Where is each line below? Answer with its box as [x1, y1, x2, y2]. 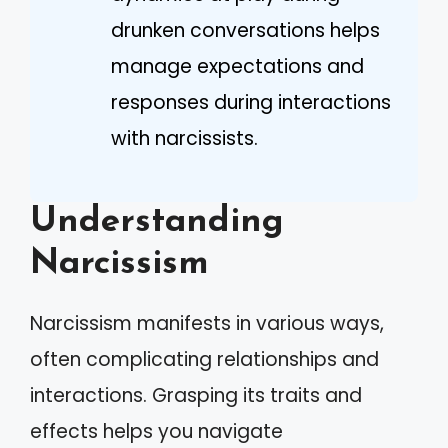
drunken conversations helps [111, 17, 380, 44]
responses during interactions [111, 89, 391, 116]
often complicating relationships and [30, 345, 379, 373]
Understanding [30, 204, 284, 240]
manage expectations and [111, 53, 364, 80]
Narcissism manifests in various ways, [30, 309, 384, 337]
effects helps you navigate [30, 417, 283, 445]
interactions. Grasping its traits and [30, 381, 362, 409]
